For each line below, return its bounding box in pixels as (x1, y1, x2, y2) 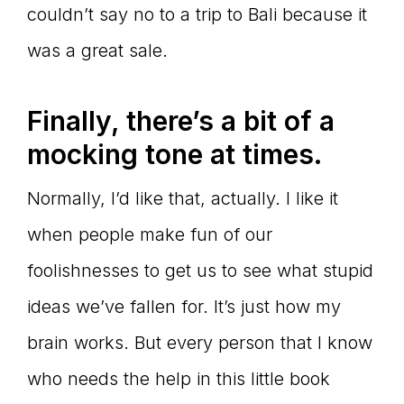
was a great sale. (27, 40, 168, 62)
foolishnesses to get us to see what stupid (27, 260, 373, 282)
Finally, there (27, 105, 192, 138)
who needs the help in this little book (27, 368, 330, 390)
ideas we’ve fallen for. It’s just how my (27, 296, 341, 318)
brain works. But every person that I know (27, 332, 372, 354)
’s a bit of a (192, 105, 335, 138)
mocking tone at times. (27, 138, 322, 171)
